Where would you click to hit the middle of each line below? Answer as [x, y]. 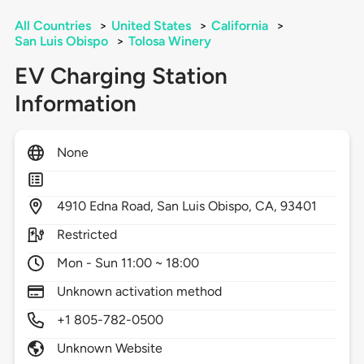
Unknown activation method [139, 292]
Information [75, 104]
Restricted [87, 235]
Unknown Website [110, 349]
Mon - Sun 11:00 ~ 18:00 [128, 263]
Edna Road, [123, 206]
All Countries [52, 26]
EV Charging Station [121, 76]
